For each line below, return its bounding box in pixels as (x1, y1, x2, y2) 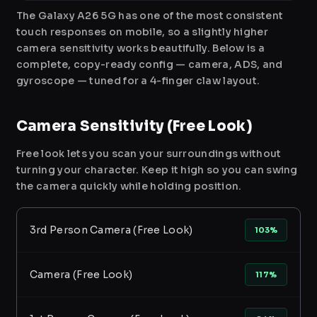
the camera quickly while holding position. (16, 180, 242, 193)
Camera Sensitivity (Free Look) (16, 117, 252, 136)
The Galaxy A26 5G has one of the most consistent (16, 9, 284, 23)
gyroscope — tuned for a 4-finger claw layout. (16, 74, 260, 88)
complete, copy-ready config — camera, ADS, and (16, 58, 283, 71)
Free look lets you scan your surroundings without (16, 147, 282, 161)
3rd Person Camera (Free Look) (29, 223, 193, 236)
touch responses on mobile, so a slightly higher (16, 25, 268, 39)
